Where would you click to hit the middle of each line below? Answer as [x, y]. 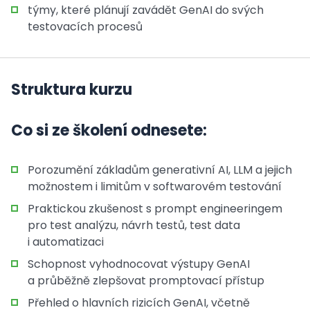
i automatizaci [66, 242]
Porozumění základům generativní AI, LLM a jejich [160, 170]
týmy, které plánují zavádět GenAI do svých [146, 10]
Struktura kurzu [72, 90]
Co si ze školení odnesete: [109, 130]
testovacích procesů [85, 27]
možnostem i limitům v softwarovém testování [155, 186]
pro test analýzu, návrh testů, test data [134, 225]
